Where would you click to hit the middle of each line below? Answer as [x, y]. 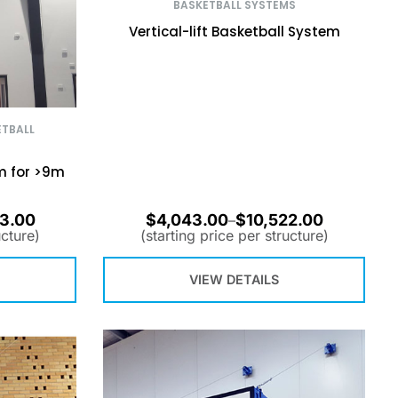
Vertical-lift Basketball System [234, 31]
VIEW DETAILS [234, 280]
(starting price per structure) [234, 235]
